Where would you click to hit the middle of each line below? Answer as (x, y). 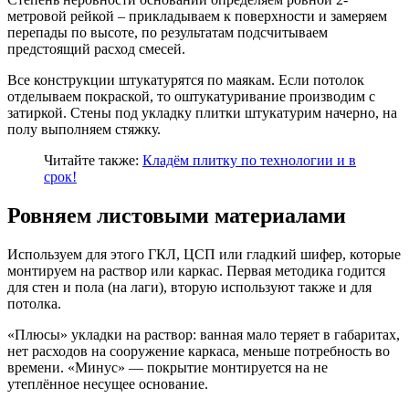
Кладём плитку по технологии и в (249, 161)
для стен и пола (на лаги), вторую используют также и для (189, 288)
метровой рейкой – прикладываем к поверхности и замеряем (197, 16)
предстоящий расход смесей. (96, 49)
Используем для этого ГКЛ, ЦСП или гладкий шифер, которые (204, 255)
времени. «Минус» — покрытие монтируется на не (168, 368)
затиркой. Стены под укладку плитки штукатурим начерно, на (202, 113)
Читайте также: (93, 161)
